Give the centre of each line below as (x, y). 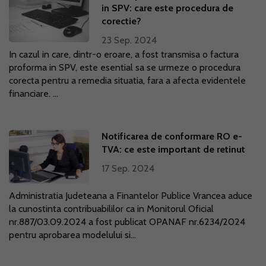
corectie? (122, 21)
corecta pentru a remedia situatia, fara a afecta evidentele (127, 80)
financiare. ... (34, 94)
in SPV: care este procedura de (168, 8)
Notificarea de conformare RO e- (172, 136)
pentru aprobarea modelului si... (72, 235)
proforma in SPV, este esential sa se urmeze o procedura (125, 67)
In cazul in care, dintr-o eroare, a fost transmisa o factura (124, 54)
